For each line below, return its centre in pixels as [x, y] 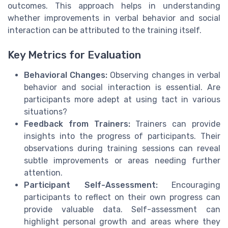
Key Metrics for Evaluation [74, 55]
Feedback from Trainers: [77, 124]
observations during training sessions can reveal [122, 149]
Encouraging [189, 185]
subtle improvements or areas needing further [122, 161]
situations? [46, 112]
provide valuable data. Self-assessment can [122, 210]
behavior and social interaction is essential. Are [122, 88]
